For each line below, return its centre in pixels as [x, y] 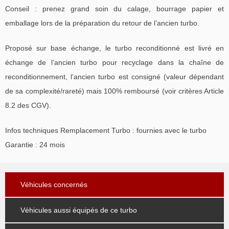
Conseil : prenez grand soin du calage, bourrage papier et [114, 8]
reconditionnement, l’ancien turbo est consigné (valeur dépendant [114, 76]
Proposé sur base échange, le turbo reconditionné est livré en [114, 48]
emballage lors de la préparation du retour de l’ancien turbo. [102, 23]
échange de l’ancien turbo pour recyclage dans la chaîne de [114, 62]
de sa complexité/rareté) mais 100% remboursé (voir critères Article [114, 91]
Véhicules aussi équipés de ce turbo [79, 210]
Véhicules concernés [54, 184]
